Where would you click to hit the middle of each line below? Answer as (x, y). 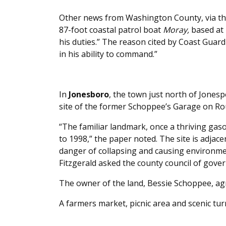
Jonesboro (89, 95)
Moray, (176, 30)
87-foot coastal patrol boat (111, 30)
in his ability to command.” (108, 54)
